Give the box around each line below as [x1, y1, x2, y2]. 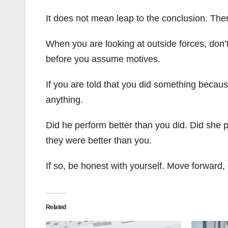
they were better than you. [46, 135, 152, 146]
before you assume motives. [46, 54, 160, 65]
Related [46, 204, 66, 211]
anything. [46, 95, 83, 105]
